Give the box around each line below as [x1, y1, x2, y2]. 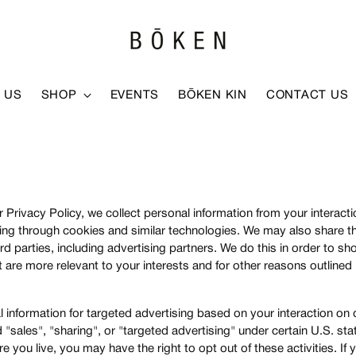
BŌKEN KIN [178, 90, 247, 101]
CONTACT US [265, 90, 349, 101]
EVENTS [110, 90, 160, 101]
